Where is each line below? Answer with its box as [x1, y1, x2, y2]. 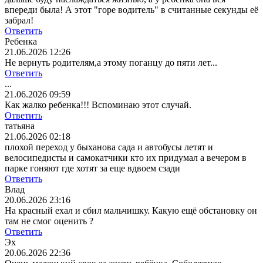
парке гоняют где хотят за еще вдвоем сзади [5, 163, 180, 174]
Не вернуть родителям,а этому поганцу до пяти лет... [5, 58, 217, 68]
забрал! [5, 15, 33, 26]
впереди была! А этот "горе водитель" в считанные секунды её [5, 5, 258, 15]
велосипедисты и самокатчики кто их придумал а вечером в [5, 153, 247, 163]
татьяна [5, 121, 35, 131]
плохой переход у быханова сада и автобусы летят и [5, 142, 213, 153]
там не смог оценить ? [5, 216, 93, 227]
